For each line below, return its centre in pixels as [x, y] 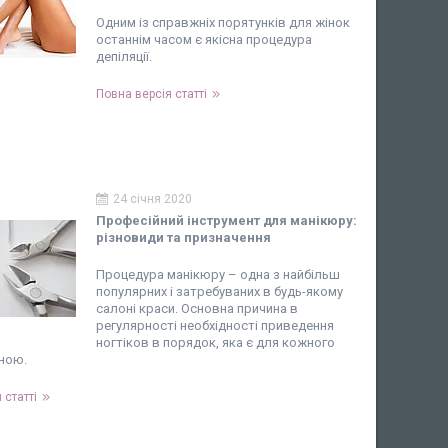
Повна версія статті [151, 94]
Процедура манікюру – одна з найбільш [218, 274]
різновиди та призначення [183, 237]
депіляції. [124, 56]
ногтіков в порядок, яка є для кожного [215, 342]
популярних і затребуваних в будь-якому [219, 291]
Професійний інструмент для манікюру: [226, 220]
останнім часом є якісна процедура [204, 39]
